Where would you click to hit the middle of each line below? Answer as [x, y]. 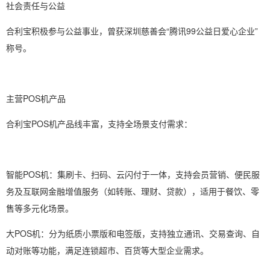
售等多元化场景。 [40, 208]
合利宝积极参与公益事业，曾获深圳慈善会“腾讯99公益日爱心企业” [132, 31]
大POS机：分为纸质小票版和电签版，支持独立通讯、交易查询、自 [133, 233]
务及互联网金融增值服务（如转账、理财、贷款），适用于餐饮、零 [133, 191]
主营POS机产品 [36, 98]
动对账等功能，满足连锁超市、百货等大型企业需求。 [107, 250]
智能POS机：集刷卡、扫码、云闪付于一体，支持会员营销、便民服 [133, 174]
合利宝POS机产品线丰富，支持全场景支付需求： [99, 124]
